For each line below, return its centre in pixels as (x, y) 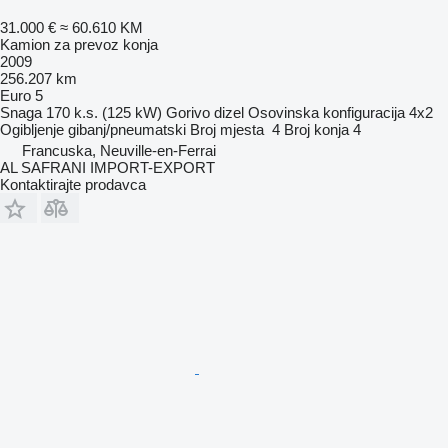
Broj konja (316, 129)
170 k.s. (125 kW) (104, 112)
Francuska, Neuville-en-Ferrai (119, 150)
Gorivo (188, 112)
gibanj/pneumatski (127, 129)
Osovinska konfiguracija (326, 112)
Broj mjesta (227, 129)
